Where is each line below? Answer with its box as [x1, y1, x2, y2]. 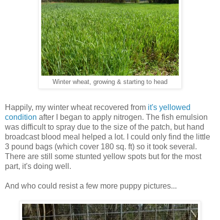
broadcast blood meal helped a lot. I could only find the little [5, 133, 210, 141]
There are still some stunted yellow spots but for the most [5, 152, 201, 161]
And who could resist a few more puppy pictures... [5, 182, 177, 191]
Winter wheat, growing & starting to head [53, 79, 167, 86]
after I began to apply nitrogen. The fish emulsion [37, 113, 208, 122]
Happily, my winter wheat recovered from [5, 103, 148, 112]
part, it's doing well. [5, 162, 71, 171]
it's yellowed [148, 103, 191, 112]
